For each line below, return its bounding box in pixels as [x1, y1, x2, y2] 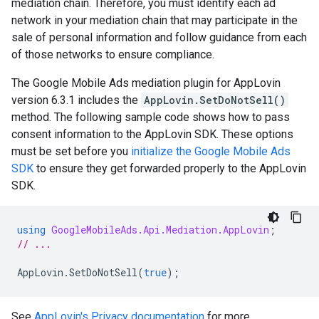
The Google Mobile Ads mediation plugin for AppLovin [11, 76, 281, 90]
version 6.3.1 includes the [11, 93, 141, 108]
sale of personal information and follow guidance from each [11, 31, 307, 45]
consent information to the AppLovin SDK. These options [11, 127, 293, 142]
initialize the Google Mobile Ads [131, 145, 291, 159]
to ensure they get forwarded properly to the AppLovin [33, 162, 306, 176]
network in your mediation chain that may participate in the [11, 14, 298, 28]
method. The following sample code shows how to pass [11, 110, 290, 125]
